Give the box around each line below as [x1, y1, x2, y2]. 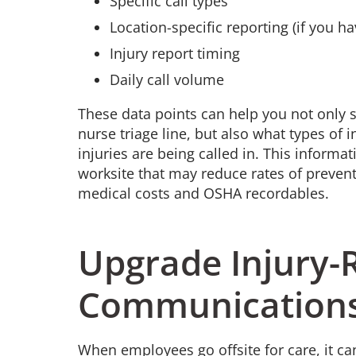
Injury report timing [109, 43, 244, 63]
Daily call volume [109, 69, 228, 89]
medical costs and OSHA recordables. [77, 183, 333, 203]
